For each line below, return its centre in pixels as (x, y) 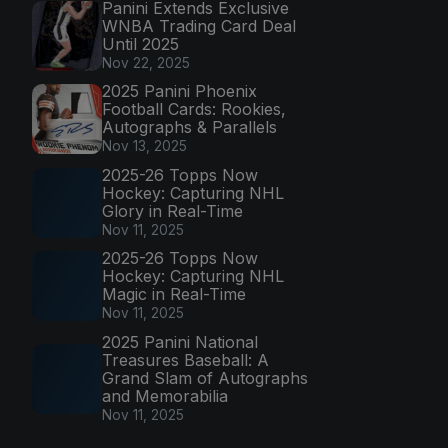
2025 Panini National (180, 342)
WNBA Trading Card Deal (199, 25)
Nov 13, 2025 (144, 146)
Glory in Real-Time (172, 210)
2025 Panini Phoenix (179, 91)
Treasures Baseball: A (185, 360)
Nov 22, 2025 (146, 62)
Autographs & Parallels (189, 127)
